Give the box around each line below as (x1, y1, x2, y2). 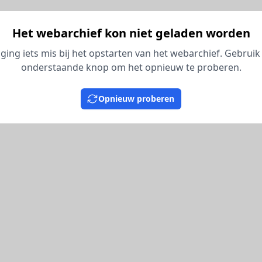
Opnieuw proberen (98, 92, 174, 104)
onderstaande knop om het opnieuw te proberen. (20, 60, 242, 74)
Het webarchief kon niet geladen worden (12, 25, 250, 41)
